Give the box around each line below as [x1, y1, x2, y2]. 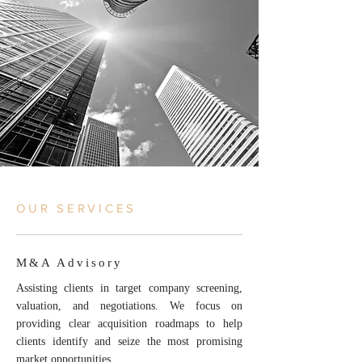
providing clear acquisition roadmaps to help [16, 318, 242, 330]
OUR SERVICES [16, 201, 137, 215]
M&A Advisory [16, 256, 123, 269]
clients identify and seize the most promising [16, 335, 242, 347]
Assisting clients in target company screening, [16, 282, 242, 294]
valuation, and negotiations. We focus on [16, 300, 242, 312]
